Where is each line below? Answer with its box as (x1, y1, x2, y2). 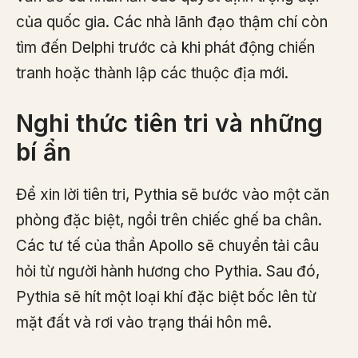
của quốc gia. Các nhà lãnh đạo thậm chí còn (16, 12, 328, 31)
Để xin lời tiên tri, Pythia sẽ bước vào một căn (16, 185, 329, 205)
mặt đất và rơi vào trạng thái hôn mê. (16, 313, 272, 332)
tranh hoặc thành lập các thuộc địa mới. (16, 63, 288, 82)
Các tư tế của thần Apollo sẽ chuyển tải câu (16, 237, 319, 256)
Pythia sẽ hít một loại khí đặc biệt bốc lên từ (16, 288, 316, 307)
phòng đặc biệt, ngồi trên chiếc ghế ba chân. (16, 211, 322, 230)
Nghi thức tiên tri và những (16, 109, 323, 138)
